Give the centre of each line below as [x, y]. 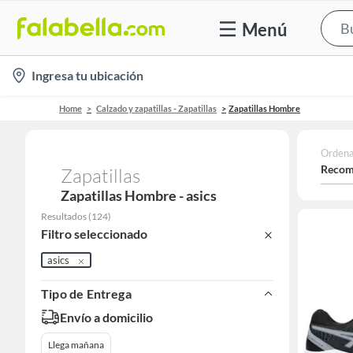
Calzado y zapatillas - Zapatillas [156, 108]
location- [33, 71]
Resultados [64, 216]
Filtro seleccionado [94, 234]
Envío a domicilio [106, 317]
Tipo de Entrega [86, 294]
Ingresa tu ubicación [87, 75]
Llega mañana [76, 345]
